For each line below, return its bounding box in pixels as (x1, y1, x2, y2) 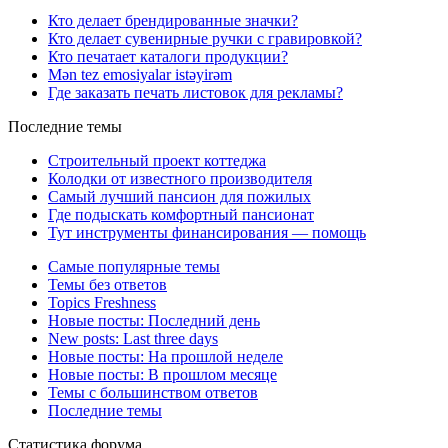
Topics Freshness (48, 293, 156, 311)
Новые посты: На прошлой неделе (48, 347, 283, 365)
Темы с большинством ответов (48, 383, 258, 401)
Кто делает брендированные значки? (48, 11, 298, 29)
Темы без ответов (48, 275, 167, 293)
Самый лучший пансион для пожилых (48, 187, 311, 205)
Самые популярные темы (48, 257, 220, 275)
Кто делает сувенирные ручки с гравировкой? (48, 29, 362, 47)
